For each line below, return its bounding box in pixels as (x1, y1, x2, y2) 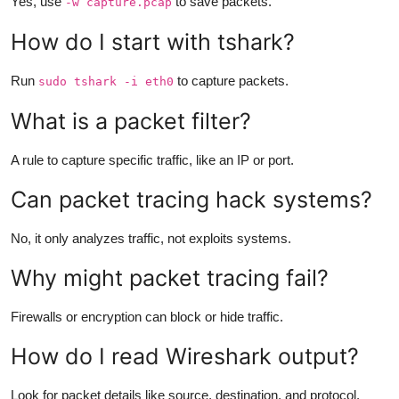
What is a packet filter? (11, 107, 251, 134)
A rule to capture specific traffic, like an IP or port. (11, 151, 294, 167)
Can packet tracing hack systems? (11, 185, 372, 213)
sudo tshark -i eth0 (38, 74, 174, 88)
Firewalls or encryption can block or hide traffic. (11, 308, 283, 324)
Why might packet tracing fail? (11, 264, 329, 291)
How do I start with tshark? (11, 28, 295, 55)
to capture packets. (174, 72, 289, 88)
